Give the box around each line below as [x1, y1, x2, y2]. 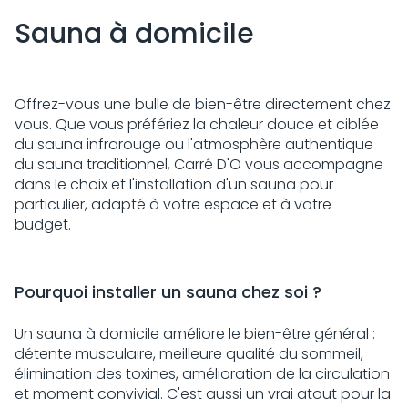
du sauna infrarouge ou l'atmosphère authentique [15, 134, 373, 155]
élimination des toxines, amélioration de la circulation [15, 363, 390, 384]
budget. [15, 214, 75, 235]
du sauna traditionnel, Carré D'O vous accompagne [15, 154, 383, 175]
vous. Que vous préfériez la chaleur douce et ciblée [15, 114, 379, 135]
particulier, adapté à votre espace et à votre [15, 194, 331, 215]
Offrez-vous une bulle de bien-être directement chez [15, 94, 391, 115]
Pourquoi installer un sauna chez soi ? [15, 280, 326, 303]
